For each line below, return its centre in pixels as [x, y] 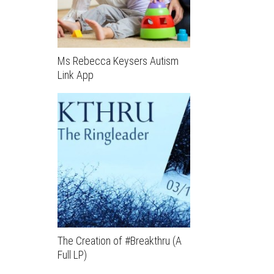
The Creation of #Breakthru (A [120, 241]
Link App [76, 75]
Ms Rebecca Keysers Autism [118, 61]
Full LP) [72, 255]
